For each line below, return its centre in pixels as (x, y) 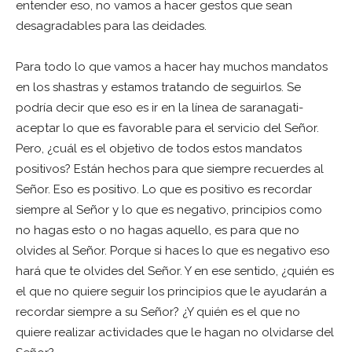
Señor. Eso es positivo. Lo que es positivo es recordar (164, 190)
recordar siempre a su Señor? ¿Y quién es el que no (158, 312)
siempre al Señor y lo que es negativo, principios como (169, 210)
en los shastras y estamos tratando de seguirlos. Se (158, 88)
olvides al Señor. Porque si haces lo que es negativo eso (173, 251)
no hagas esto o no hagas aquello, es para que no (158, 231)
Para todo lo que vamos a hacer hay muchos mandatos (172, 67)
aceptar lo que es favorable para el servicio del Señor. (167, 128)
